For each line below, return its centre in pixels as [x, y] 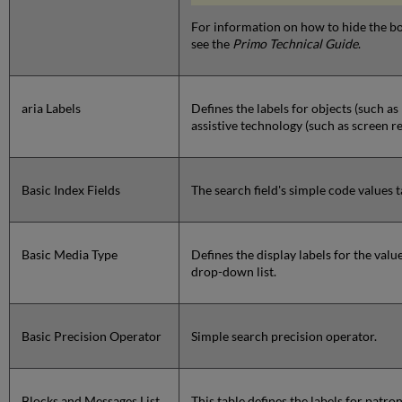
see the [212, 44]
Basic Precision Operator [92, 336]
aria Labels [52, 109]
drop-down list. [234, 272]
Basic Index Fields [71, 190]
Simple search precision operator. [284, 336]
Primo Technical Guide [296, 44]
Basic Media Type [70, 255]
